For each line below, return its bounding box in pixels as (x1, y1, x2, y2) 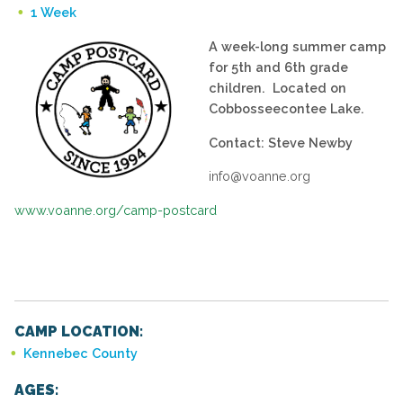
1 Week (31, 4, 76, 21)
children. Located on (209, 80, 346, 96)
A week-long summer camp (209, 39, 386, 55)
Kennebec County (23, 345, 138, 361)
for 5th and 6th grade (209, 59, 348, 76)
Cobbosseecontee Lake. (209, 101, 364, 117)
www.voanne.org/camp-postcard (14, 201, 217, 218)
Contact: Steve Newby (209, 134, 353, 150)
